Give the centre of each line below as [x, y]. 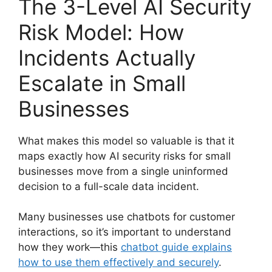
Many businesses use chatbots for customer [127, 217]
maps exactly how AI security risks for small [124, 156]
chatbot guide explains [176, 247]
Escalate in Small [102, 83]
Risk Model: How [101, 32]
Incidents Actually [107, 57]
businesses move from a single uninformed [123, 171]
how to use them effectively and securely [118, 263]
